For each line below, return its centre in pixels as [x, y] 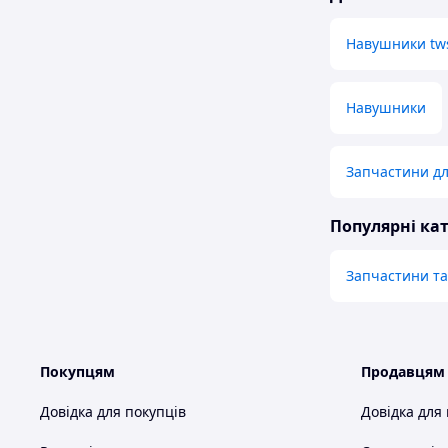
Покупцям [77, 372]
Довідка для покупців [113, 412]
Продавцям [403, 372]
